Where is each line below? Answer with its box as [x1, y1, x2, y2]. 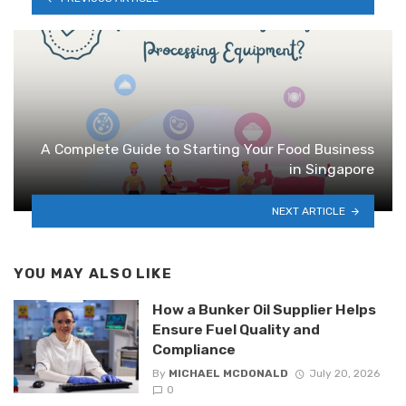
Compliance [151, 340, 236, 358]
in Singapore [289, 160, 374, 179]
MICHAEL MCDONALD [168, 367, 288, 381]
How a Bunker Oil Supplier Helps [151, 300, 376, 318]
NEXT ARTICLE [272, 204, 346, 217]
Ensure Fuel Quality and [151, 320, 320, 338]
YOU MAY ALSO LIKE [14, 266, 172, 283]
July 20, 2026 [308, 367, 380, 381]
